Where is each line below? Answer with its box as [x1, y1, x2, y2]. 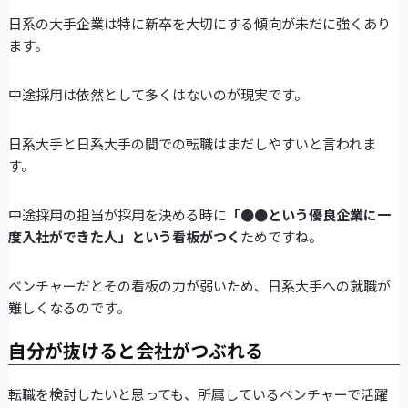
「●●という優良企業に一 [226, 205, 391, 225]
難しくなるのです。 [7, 298, 130, 318]
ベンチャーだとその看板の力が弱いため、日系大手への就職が [7, 276, 391, 296]
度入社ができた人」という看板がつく [7, 227, 240, 247]
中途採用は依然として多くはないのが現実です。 [7, 85, 308, 105]
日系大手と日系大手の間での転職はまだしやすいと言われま [7, 134, 376, 154]
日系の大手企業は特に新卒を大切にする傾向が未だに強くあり [7, 14, 391, 34]
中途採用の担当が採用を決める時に [7, 205, 227, 225]
